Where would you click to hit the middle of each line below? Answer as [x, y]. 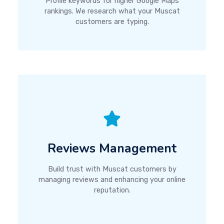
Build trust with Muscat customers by [112, 169]
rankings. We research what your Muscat [112, 11]
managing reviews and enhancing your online [112, 180]
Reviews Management [112, 149]
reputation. [112, 190]
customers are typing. [112, 21]
